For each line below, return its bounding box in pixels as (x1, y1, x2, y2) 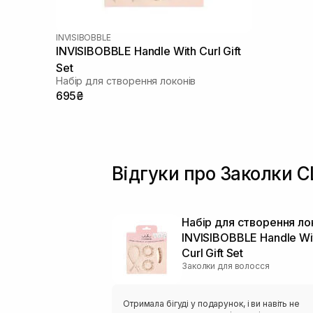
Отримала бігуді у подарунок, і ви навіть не (123, 298, 252, 310)
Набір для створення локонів (56, 75, 196, 87)
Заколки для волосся (182, 261, 270, 272)
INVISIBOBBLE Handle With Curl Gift (56, 44, 241, 59)
